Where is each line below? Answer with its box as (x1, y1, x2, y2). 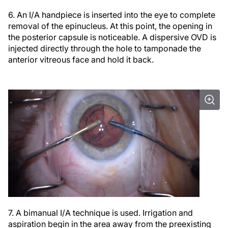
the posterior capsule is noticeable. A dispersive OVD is (8, 32, 216, 42)
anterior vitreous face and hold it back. (8, 54, 154, 65)
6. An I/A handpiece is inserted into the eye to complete (8, 9, 215, 20)
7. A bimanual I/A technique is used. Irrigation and (8, 207, 193, 218)
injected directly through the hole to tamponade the (8, 43, 201, 53)
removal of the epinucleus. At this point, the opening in (8, 20, 212, 31)
